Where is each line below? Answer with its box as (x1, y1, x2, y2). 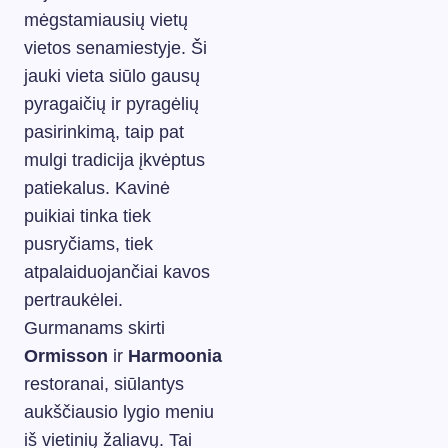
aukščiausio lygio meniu (24, 401, 214, 422)
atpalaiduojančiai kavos (24, 261, 210, 282)
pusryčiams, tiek (24, 233, 153, 254)
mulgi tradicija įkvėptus (24, 149, 205, 170)
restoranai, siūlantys (24, 373, 184, 394)
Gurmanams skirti (24, 317, 165, 338)
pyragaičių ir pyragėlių (24, 93, 199, 114)
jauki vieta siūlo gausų (24, 65, 200, 86)
